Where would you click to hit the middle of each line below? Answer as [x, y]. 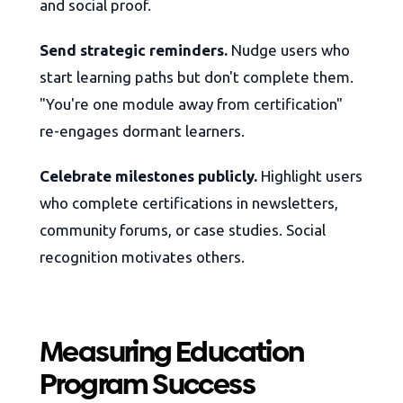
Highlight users [310, 176]
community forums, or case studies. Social [183, 230]
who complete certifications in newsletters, [189, 203]
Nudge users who [289, 50]
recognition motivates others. [142, 257]
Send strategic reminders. [134, 50]
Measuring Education [172, 352]
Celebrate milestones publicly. [148, 176]
